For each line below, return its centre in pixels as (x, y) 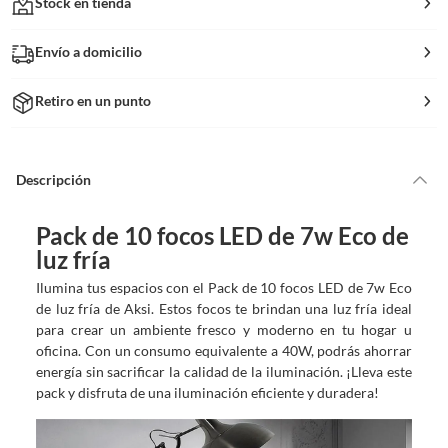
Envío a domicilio (89, 51)
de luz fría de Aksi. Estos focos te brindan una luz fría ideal (224, 308)
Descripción (53, 180)
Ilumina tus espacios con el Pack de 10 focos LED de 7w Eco (224, 287)
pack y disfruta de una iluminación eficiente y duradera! (207, 392)
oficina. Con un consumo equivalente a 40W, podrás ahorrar (224, 350)
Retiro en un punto (93, 100)
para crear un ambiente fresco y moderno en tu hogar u (224, 329)
